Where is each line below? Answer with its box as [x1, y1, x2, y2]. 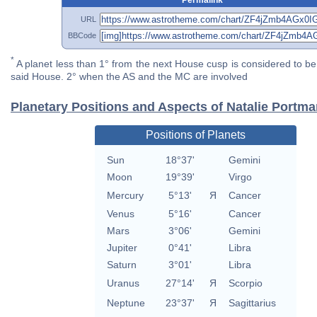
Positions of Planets [145, 129, 246, 142]
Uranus [106, 277, 139, 289]
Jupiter [106, 242, 137, 254]
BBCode [68, 30, 96, 40]
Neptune [106, 297, 145, 309]
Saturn [106, 259, 137, 271]
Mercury [106, 190, 144, 202]
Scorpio [228, 277, 263, 289]
